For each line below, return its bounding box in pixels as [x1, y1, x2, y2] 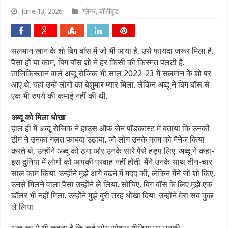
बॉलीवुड [99, 7, 119, 15]
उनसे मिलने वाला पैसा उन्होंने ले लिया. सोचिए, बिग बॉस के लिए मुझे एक [11, 180, 213, 189]
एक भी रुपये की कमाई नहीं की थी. [11, 91, 108, 101]
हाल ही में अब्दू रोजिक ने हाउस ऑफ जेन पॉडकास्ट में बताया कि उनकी [11, 124, 210, 133]
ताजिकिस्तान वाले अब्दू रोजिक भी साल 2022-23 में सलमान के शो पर [11, 69, 212, 78]
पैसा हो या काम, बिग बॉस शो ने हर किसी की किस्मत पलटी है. [11, 58, 185, 67]
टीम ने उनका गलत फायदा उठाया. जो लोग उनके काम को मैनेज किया [11, 135, 205, 145]
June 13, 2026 [21, 7, 63, 15]
